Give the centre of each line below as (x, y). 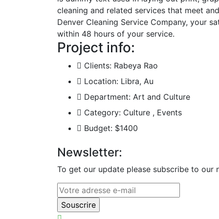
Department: (107, 97)
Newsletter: (90, 152)
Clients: (98, 65)
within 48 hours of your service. (116, 33)
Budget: (98, 128)
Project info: (96, 47)
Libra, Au (137, 81)
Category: (102, 112)
